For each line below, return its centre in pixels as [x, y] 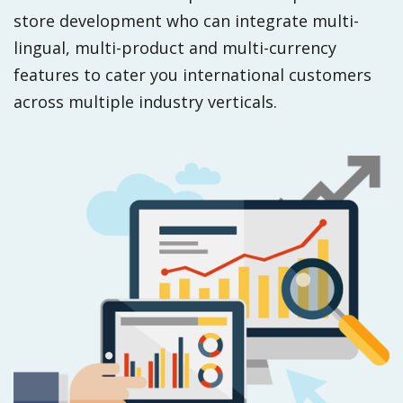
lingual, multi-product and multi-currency [175, 48]
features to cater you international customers [193, 75]
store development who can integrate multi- [186, 21]
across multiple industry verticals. [145, 102]
